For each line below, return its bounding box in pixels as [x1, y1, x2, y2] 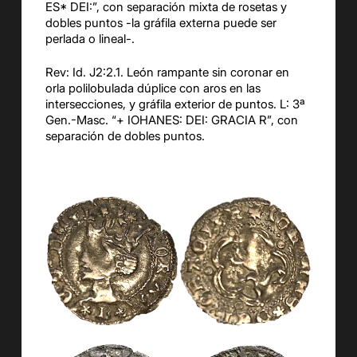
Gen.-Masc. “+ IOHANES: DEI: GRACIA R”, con [45, 112, 298, 128]
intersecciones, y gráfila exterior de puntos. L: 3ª [45, 96, 305, 112]
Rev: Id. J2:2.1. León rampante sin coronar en [45, 65, 289, 80]
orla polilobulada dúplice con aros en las [45, 80, 261, 96]
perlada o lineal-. [45, 30, 135, 46]
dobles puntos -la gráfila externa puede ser [45, 14, 277, 30]
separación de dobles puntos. [45, 128, 205, 144]
